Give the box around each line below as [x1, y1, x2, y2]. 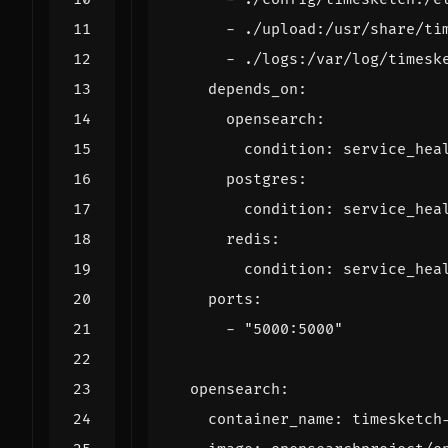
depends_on [208, 79, 298, 99]
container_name [208, 409, 334, 429]
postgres [226, 169, 298, 189]
